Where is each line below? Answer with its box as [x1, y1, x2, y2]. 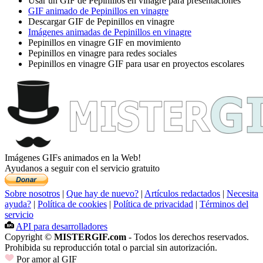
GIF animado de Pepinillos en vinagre [28, 6, 168, 16]
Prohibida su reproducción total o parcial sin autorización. [5, 242, 217, 253]
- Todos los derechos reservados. [126, 232, 249, 242]
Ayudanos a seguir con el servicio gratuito [5, 163, 160, 174]
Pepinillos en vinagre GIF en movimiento [28, 38, 181, 48]
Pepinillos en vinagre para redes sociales [28, 48, 177, 59]
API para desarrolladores [16, 221, 107, 232]
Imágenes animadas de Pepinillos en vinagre [28, 27, 191, 38]
